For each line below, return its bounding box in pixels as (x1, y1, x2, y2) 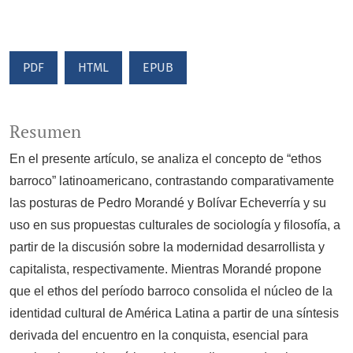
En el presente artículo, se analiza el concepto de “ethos (9, 152, 321, 166)
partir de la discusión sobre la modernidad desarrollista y (9, 240, 325, 255)
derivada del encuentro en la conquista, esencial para (9, 329, 308, 343)
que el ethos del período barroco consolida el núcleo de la (9, 284, 333, 299)
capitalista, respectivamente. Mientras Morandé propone (9, 262, 321, 277)
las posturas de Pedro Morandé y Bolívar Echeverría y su (9, 196, 326, 210)
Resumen (9, 121, 81, 143)
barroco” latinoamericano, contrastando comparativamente (9, 174, 334, 188)
